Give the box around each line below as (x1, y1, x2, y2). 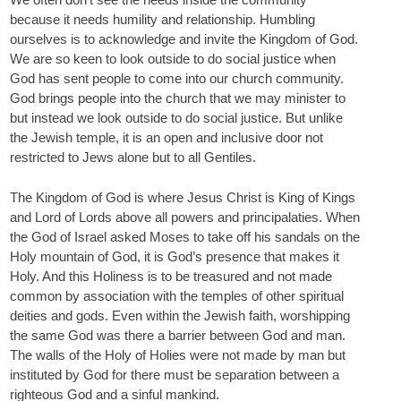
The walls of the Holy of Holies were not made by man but (10, 346, 346, 363)
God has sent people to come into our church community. (10, 71, 344, 86)
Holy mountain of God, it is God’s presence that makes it (10, 248, 339, 264)
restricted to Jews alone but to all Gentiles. (10, 149, 256, 165)
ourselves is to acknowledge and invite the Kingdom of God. (10, 31, 358, 47)
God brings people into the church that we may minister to (10, 90, 346, 106)
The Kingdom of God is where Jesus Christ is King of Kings (10, 189, 355, 205)
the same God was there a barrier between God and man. (10, 327, 346, 343)
